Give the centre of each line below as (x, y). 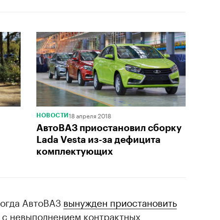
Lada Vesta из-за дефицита (98, 140)
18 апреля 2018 (90, 115)
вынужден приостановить (120, 202)
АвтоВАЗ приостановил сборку (109, 128)
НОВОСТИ (53, 115)
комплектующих (75, 151)
